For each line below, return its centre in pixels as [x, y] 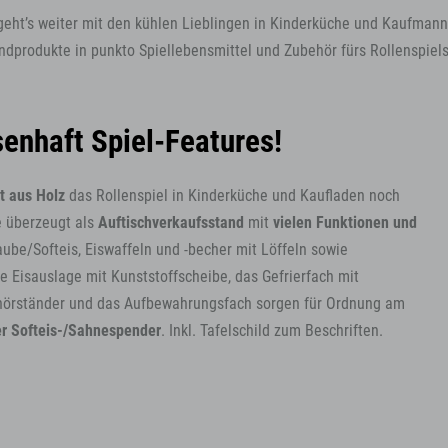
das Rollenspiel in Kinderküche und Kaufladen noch [232, 195]
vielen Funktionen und [345, 222]
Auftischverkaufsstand [171, 222]
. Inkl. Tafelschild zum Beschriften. [272, 330]
